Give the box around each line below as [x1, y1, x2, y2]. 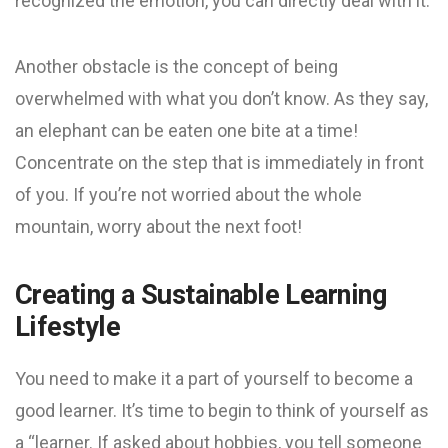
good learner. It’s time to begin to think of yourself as [15, 400, 429, 421]
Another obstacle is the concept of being [15, 56, 338, 77]
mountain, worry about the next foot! [15, 216, 302, 237]
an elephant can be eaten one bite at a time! [15, 120, 358, 141]
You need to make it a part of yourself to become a [15, 368, 413, 389]
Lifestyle [15, 311, 121, 343]
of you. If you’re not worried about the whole [15, 184, 362, 205]
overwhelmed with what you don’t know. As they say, [15, 88, 428, 109]
